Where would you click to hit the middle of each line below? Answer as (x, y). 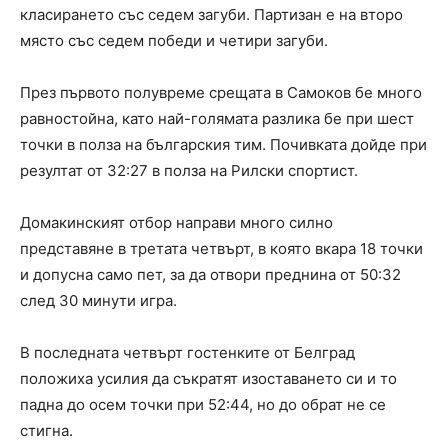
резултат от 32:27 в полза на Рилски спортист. (189, 170)
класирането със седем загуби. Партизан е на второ (211, 14)
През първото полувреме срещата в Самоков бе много (221, 92)
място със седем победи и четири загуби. (174, 40)
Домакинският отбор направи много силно (176, 222)
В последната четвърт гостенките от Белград (187, 352)
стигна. (46, 430)
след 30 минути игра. (98, 300)
